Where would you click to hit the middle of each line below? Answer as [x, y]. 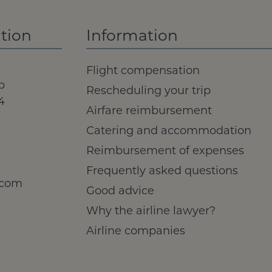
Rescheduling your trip [148, 92]
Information [132, 37]
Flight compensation [143, 72]
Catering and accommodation [169, 132]
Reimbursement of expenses [165, 152]
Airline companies [136, 232]
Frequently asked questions [162, 172]
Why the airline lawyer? [151, 212]
